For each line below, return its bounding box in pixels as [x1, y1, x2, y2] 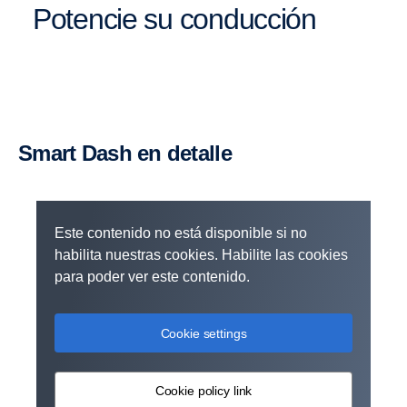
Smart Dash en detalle [32, 140, 232, 165]
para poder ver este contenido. [55, 268, 250, 284]
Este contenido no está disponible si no [55, 224, 307, 241]
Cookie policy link [154, 383, 253, 399]
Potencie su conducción [50, 2, 316, 35]
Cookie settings [160, 325, 247, 341]
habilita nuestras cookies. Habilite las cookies [55, 246, 348, 263]
